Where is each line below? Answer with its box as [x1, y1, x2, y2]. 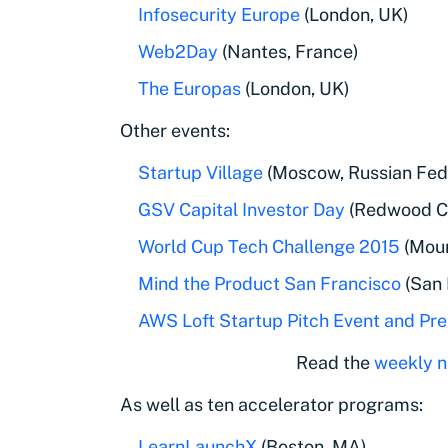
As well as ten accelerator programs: [120, 394, 423, 415]
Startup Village [138, 162, 263, 183]
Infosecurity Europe [138, 4, 300, 25]
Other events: [120, 120, 230, 141]
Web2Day [138, 41, 218, 62]
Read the [296, 352, 374, 373]
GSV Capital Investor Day [138, 199, 345, 220]
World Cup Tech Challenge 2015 [138, 236, 400, 257]
